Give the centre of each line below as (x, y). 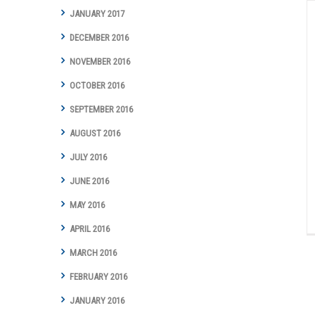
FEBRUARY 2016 (98, 277)
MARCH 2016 (93, 253)
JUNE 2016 (89, 181)
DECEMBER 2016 (99, 38)
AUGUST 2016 (95, 134)
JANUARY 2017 (97, 14)
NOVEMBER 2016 (100, 62)
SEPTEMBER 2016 (101, 110)
